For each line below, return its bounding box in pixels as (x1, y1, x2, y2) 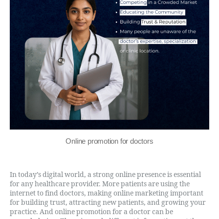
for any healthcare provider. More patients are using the (10, 180, 190, 188)
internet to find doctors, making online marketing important (10, 189, 203, 197)
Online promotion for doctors (66, 137, 153, 145)
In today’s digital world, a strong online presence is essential (10, 171, 201, 179)
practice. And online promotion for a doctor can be (10, 208, 173, 216)
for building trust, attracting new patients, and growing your (10, 198, 206, 207)
